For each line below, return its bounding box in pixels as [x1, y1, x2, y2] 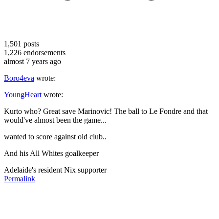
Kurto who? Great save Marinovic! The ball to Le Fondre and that [4, 107, 208, 115]
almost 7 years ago [4, 57, 61, 66]
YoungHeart [4, 90, 42, 99]
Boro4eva [4, 73, 34, 82]
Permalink [4, 174, 35, 183]
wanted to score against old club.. [4, 132, 107, 141]
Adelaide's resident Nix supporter [4, 165, 107, 174]
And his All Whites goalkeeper [4, 149, 99, 157]
